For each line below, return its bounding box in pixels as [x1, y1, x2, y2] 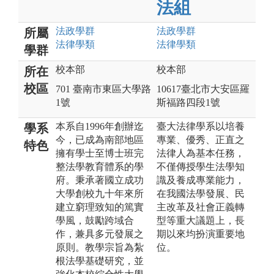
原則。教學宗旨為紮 [56, 242, 144, 253]
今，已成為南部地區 [56, 134, 144, 145]
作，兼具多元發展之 [56, 228, 144, 239]
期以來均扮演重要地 [157, 228, 245, 239]
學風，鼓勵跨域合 [56, 215, 134, 226]
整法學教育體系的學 [56, 161, 144, 172]
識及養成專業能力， [157, 174, 245, 185]
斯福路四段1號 [157, 97, 220, 108]
